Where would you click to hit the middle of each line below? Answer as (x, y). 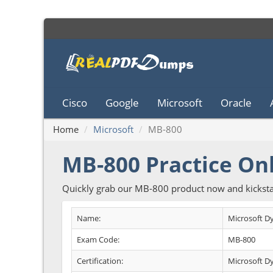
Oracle (236, 103)
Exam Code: (98, 239)
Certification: (100, 261)
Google (122, 103)
